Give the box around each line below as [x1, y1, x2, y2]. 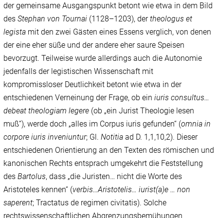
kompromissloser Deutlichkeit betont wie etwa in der [3, 80, 182, 90]
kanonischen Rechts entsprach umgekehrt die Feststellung [3, 159, 203, 168]
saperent [3, 198, 33, 208]
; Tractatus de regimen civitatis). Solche [33, 198, 167, 208]
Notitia [101, 132, 126, 142]
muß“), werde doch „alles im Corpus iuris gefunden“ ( [3, 119, 182, 129]
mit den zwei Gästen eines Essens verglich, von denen [26, 27, 212, 37]
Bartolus [18, 172, 46, 182]
